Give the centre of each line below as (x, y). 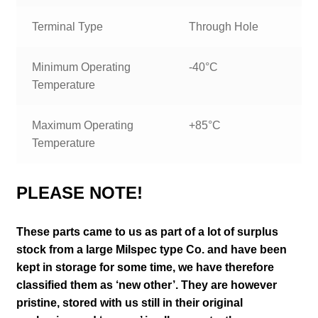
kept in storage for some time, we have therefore (145, 267)
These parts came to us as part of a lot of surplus (147, 231)
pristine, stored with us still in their (109, 302)
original (222, 302)
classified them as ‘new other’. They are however (146, 285)
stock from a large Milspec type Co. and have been (151, 249)
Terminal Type (68, 27)
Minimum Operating (82, 67)
